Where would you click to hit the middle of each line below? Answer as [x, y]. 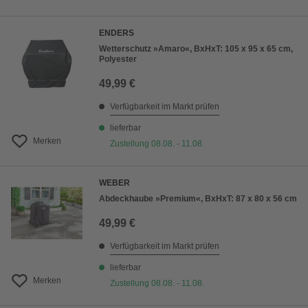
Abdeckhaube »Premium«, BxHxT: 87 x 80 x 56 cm [198, 199]
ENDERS [117, 33]
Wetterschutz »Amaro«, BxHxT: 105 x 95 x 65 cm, [196, 49]
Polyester [118, 59]
